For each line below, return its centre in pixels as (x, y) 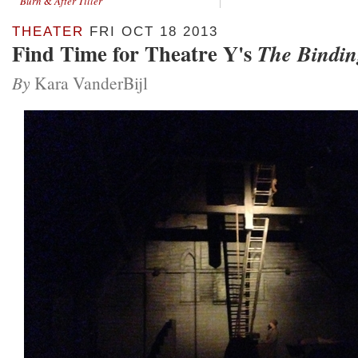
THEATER (48, 32)
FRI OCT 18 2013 (151, 32)
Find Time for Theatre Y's (135, 53)
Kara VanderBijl (89, 83)
